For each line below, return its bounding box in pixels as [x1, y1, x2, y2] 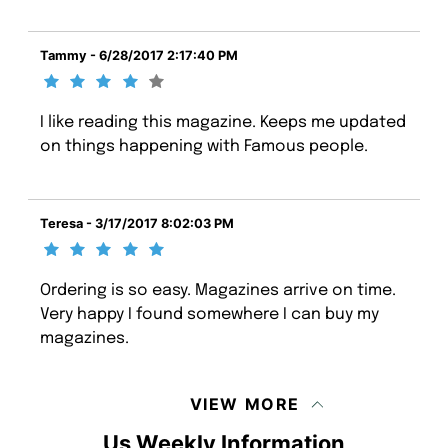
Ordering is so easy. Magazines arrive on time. [40, 281, 396, 299]
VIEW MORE [189, 393, 300, 414]
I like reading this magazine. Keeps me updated [40, 113, 406, 131]
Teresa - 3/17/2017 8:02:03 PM [40, 215, 234, 231]
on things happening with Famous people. [40, 137, 368, 155]
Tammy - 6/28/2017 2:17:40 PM [40, 47, 238, 63]
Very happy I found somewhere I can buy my [40, 305, 379, 323]
